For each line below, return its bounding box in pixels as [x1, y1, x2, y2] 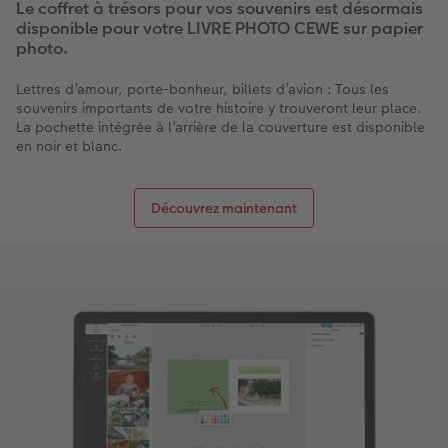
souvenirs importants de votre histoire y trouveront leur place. [16, 97, 422, 118]
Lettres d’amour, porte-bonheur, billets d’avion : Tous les [16, 78, 389, 99]
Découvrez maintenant [151, 197, 297, 218]
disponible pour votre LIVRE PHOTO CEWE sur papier [16, 16, 423, 40]
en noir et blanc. [16, 135, 123, 156]
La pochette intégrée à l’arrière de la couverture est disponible [16, 116, 425, 137]
